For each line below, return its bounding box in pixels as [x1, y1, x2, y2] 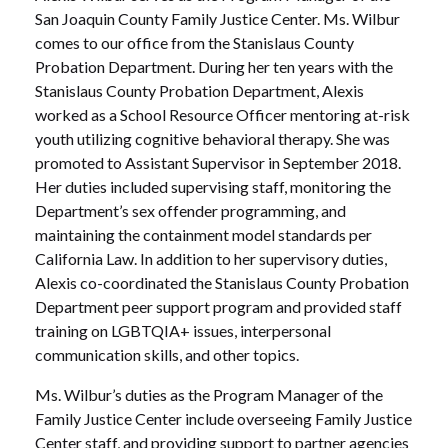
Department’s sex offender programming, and [35, 201, 346, 220]
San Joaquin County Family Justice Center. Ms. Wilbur [35, 9, 400, 28]
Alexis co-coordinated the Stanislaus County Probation [35, 273, 409, 292]
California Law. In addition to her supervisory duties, [35, 249, 387, 268]
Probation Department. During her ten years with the [35, 57, 393, 76]
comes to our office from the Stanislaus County [35, 33, 354, 52]
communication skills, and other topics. [35, 345, 299, 364]
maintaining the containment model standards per [35, 225, 372, 244]
